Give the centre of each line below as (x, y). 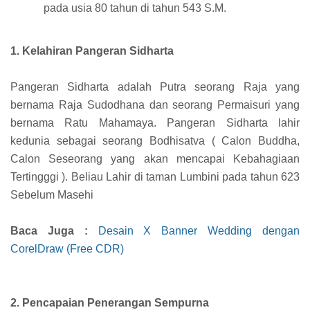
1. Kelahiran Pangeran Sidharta (92, 51)
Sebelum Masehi (53, 195)
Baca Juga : (49, 231)
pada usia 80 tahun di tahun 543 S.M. (135, 8)
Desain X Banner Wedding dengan (199, 231)
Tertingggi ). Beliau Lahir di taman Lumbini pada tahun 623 (155, 177)
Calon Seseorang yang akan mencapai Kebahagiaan (155, 159)
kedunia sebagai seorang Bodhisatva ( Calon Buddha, (155, 141)
